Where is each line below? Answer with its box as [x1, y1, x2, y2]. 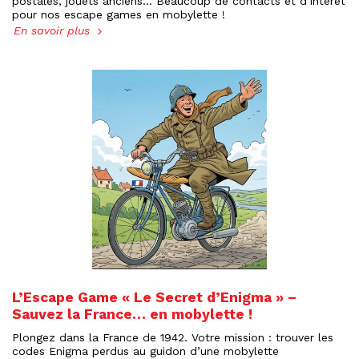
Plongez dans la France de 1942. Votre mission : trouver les [12, 331, 333, 344]
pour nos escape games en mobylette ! [12, 8, 225, 21]
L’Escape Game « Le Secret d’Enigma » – [12, 289, 296, 305]
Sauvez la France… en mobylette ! [12, 306, 252, 322]
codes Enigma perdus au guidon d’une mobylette [12, 345, 279, 357]
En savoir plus [14, 24, 94, 37]
